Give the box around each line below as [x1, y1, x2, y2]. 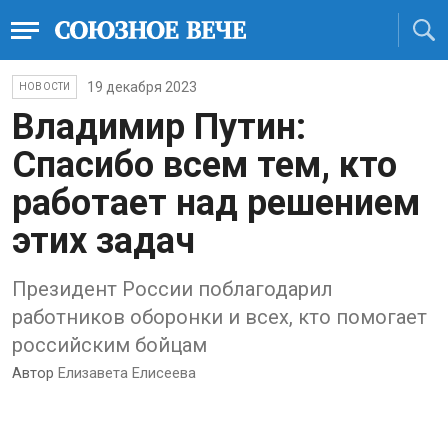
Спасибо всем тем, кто [12, 144, 397, 186]
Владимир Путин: [12, 106, 306, 148]
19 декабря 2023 [87, 79, 198, 95]
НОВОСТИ [19, 81, 71, 92]
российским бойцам [12, 333, 207, 357]
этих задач [12, 220, 195, 262]
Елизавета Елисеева [54, 364, 200, 382]
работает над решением [12, 182, 420, 224]
